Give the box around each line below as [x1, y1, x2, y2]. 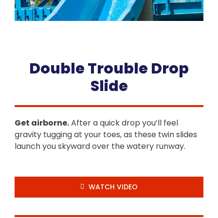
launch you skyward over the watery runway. [15, 140, 185, 152]
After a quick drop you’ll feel [69, 117, 178, 128]
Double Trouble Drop [29, 57, 189, 79]
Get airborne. [15, 117, 69, 128]
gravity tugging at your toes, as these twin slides [15, 128, 197, 140]
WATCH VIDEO [89, 182, 138, 192]
